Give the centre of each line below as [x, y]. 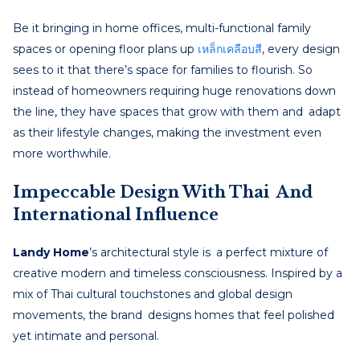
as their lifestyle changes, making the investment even [167, 132]
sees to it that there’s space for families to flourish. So [163, 70]
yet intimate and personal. [86, 335]
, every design [301, 49]
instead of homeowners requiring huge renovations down [174, 90]
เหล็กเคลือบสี [230, 49]
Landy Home [51, 252]
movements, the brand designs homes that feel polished [174, 315]
